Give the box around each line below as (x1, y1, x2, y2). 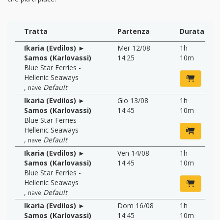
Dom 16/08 (117, 200, 154, 210)
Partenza (117, 26, 150, 36)
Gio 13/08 (117, 95, 148, 105)
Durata (179, 26, 204, 36)
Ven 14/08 (117, 148, 149, 158)
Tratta (24, 26, 48, 36)
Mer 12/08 (117, 43, 150, 53)
